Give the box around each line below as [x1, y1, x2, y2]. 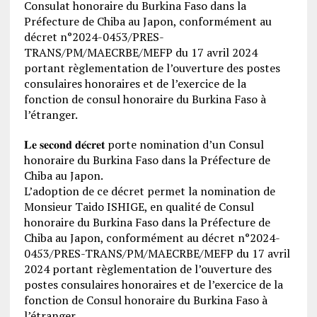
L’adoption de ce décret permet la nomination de [23, 183, 275, 199]
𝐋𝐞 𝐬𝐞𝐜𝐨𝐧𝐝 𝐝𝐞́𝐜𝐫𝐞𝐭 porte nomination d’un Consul [23, 136, 264, 152]
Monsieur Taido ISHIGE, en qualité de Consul [23, 198, 254, 214]
